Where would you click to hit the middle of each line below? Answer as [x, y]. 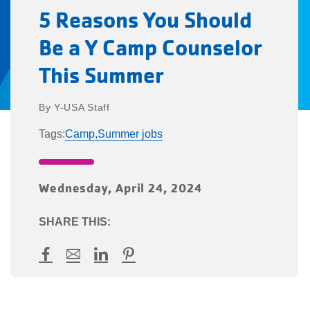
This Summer [101, 75]
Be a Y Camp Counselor [150, 47]
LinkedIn [119, 267]
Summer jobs [130, 134]
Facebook [68, 267]
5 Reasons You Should [145, 20]
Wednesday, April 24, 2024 [120, 188]
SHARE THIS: [74, 221]
